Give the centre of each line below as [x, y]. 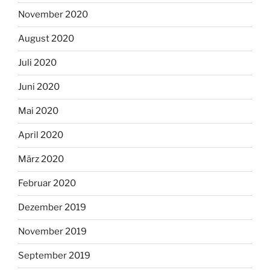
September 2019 [54, 256]
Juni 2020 [39, 87]
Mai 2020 [38, 111]
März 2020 [41, 159]
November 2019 [52, 232]
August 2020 [46, 39]
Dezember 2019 [52, 208]
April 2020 [41, 135]
